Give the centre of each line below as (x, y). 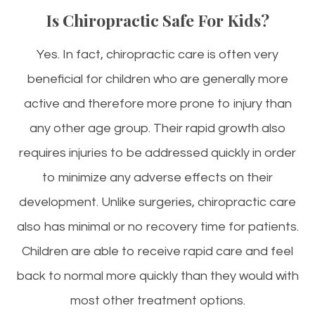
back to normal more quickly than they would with (157, 276)
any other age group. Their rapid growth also (157, 129)
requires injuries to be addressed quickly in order (157, 153)
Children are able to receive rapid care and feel (157, 252)
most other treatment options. (157, 301)
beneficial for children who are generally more (157, 79)
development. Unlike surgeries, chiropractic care (157, 202)
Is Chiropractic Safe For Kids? (157, 20)
